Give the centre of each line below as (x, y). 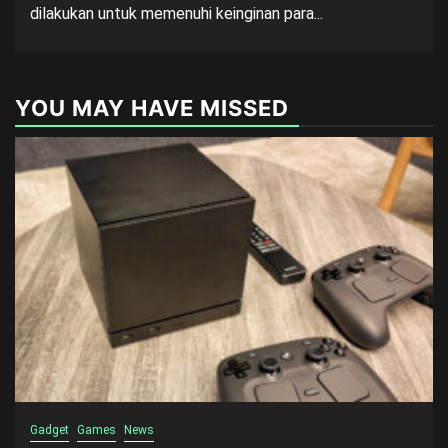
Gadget (49, 430)
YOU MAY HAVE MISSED (152, 108)
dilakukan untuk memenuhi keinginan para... (176, 13)
